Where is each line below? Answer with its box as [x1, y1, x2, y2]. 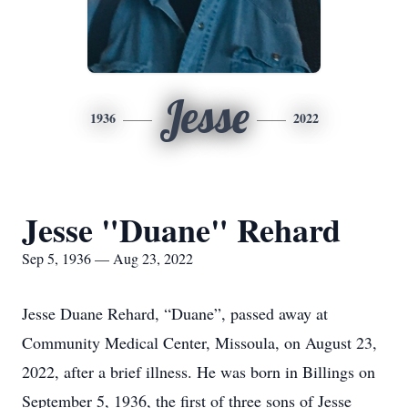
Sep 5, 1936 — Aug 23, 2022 [22, 249, 193, 268]
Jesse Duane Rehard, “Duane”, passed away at [22, 302, 328, 324]
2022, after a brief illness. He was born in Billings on [22, 361, 375, 382]
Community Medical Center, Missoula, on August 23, [22, 331, 377, 353]
